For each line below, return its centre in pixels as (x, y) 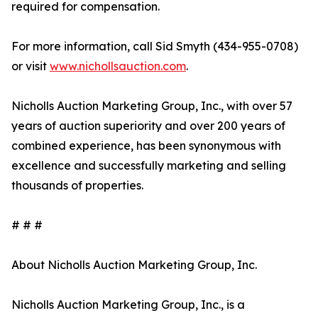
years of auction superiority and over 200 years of (148, 126)
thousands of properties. (77, 186)
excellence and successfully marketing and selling (149, 166)
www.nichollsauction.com (118, 66)
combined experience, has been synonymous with (146, 146)
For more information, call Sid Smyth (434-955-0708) (155, 46)
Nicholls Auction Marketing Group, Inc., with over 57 (152, 106)
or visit (31, 66)
